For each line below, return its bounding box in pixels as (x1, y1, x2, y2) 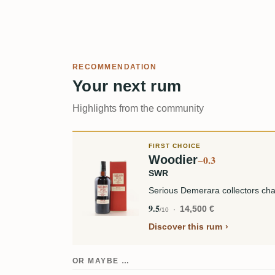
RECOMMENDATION (72, 63, 157, 72)
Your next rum (72, 77, 182, 96)
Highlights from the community (72, 103, 204, 114)
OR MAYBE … (72, 257, 130, 266)
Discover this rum (149, 222, 222, 232)
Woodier (149, 153, 198, 167)
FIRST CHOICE (149, 142, 201, 150)
